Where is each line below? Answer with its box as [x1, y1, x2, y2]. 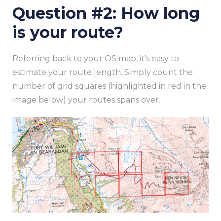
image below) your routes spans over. [12, 95, 160, 105]
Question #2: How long [12, 3, 200, 23]
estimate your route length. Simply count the [12, 68, 193, 77]
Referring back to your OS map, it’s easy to [12, 54, 179, 64]
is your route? [12, 23, 123, 42]
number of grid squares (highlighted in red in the [12, 81, 206, 91]
